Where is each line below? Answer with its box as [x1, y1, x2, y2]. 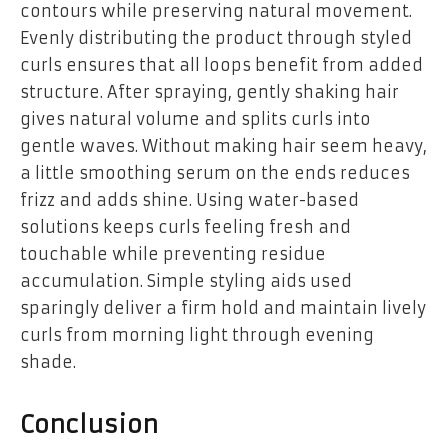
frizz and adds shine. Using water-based [20, 189, 359, 210]
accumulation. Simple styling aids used [20, 270, 352, 291]
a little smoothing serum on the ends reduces [20, 162, 410, 183]
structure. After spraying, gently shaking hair [20, 81, 399, 102]
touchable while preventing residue [20, 243, 326, 264]
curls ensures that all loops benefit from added [20, 54, 423, 75]
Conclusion [20, 409, 158, 440]
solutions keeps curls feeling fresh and [20, 216, 351, 237]
